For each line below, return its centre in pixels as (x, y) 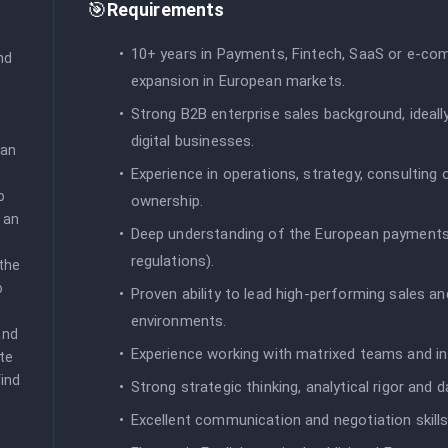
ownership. (167, 200)
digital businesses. (192, 140)
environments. (178, 320)
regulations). (172, 260)
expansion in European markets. (238, 80)
